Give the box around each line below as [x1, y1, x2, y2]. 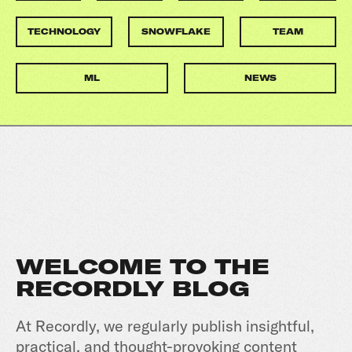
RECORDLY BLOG [16, 276, 249, 302]
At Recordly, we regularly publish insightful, [16, 316, 314, 335]
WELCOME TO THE [16, 254, 269, 280]
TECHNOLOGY [27, 27, 101, 37]
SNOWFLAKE [141, 27, 211, 37]
